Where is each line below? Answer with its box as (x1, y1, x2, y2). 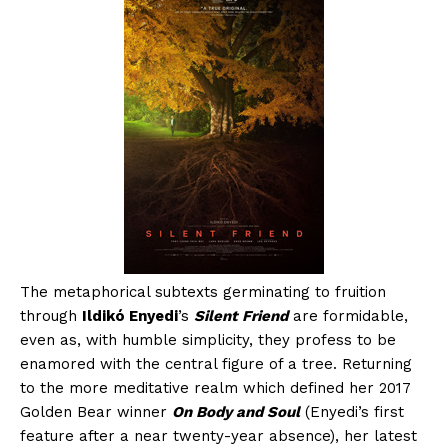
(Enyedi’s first (300, 403, 404, 422)
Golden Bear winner (20, 403, 172, 422)
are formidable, (288, 307, 408, 326)
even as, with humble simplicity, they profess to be (20, 331, 396, 350)
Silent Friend (194, 307, 288, 326)
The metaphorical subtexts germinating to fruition (20, 283, 386, 302)
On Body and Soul (172, 403, 300, 422)
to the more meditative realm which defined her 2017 (20, 379, 411, 398)
